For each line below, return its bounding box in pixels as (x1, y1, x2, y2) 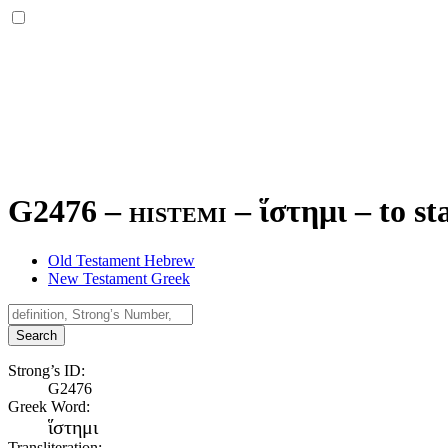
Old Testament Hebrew (48, 251, 195, 269)
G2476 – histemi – (8, 193, 259, 230)
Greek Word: (8, 397, 90, 415)
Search (16, 327, 57, 343)
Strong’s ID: (8, 361, 85, 379)
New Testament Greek (48, 269, 190, 287)
